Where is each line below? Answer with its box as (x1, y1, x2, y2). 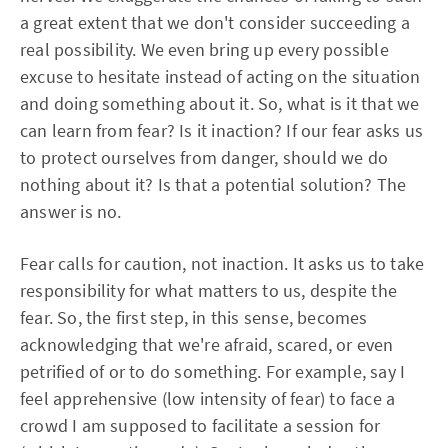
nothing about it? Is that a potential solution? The (20, 173, 407, 196)
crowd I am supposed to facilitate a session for (20, 414, 381, 437)
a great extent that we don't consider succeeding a (20, 11, 411, 34)
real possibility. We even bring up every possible (20, 38, 389, 61)
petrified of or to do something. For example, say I (20, 360, 406, 383)
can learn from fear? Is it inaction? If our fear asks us (20, 119, 424, 142)
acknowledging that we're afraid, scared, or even (20, 333, 394, 356)
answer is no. (20, 200, 122, 223)
